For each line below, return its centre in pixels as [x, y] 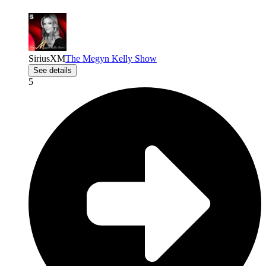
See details [53, 71]
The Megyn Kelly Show [111, 59]
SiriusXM [47, 59]
